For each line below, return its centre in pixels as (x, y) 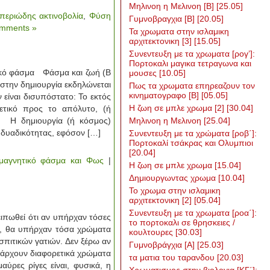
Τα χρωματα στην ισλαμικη (179, 31)
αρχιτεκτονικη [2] (162, 200)
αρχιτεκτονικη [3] (162, 41)
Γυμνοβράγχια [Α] (163, 245)
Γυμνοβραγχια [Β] (163, 19)
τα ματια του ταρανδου (173, 257)
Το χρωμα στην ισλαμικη (175, 190)
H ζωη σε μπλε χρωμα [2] (178, 108)
